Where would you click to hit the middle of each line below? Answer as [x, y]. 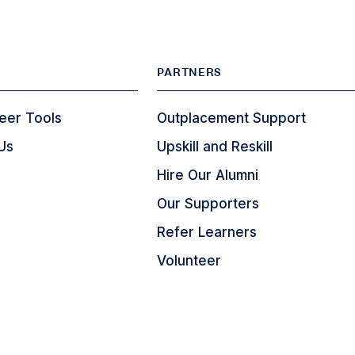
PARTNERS [190, 72]
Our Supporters [208, 204]
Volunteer [189, 261]
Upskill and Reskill [215, 147]
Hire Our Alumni [208, 175]
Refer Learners [207, 232]
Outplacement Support [232, 118]
